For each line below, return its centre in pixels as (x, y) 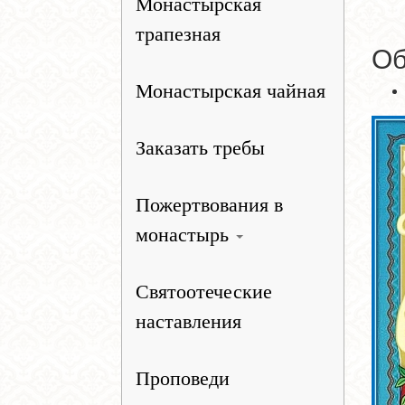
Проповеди (183, 378)
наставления (189, 321)
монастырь (185, 235)
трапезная (179, 34)
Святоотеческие (204, 292)
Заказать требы (201, 148)
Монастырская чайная (231, 91)
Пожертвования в (210, 205)
